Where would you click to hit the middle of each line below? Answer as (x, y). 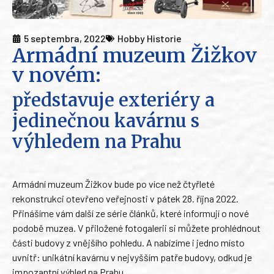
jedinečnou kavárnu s (106, 121)
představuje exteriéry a (113, 101)
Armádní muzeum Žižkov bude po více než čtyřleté (113, 184)
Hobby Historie (150, 39)
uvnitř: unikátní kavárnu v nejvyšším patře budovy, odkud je (132, 257)
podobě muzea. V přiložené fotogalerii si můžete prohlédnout (136, 228)
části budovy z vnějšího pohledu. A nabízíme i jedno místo (128, 243)
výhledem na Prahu (97, 142)
